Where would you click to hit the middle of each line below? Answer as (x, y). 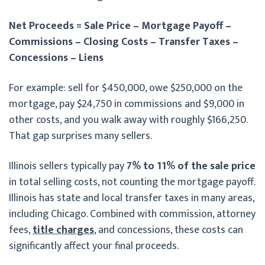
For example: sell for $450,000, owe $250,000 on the (126, 88)
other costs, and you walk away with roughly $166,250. (128, 120)
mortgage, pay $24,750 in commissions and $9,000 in (127, 104)
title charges (63, 230)
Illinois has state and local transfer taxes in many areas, (132, 198)
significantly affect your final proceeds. (94, 246)
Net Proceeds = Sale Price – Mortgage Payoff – (120, 26)
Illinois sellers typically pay (68, 166)
